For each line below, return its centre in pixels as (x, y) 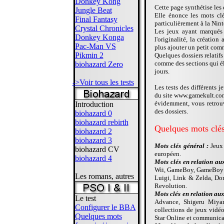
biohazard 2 (93, 131)
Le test (85, 198)
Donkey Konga (99, 37)
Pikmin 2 (89, 55)
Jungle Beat (93, 10)
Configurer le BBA (105, 207)
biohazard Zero (99, 64)
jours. (162, 71)
